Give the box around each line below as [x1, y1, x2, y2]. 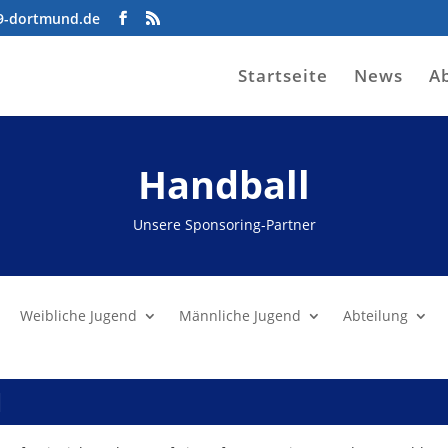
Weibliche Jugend [20, 306, 138, 325]
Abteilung [343, 306, 409, 325]
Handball [138, 158, 310, 210]
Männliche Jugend [179, 306, 302, 325]
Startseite [237, 64, 328, 87]
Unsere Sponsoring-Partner [132, 215, 316, 234]
